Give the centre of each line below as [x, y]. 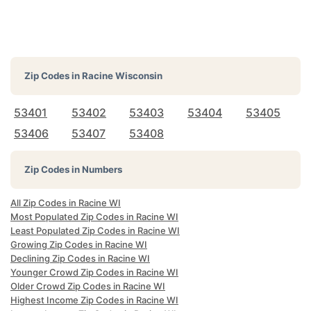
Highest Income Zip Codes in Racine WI [94, 300]
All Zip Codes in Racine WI [66, 203]
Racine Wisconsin [122, 76]
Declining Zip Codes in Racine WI [80, 258]
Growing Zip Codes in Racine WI [79, 244]
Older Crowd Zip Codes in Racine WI [88, 286]
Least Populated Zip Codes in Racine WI [95, 230]
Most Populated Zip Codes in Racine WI [94, 217]
